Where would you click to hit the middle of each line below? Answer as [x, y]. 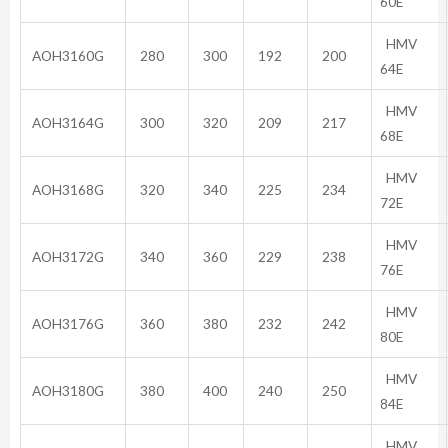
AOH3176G [66, 323]
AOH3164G [66, 122]
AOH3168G [66, 189]
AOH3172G [66, 256]
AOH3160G [66, 55]
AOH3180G [66, 390]
